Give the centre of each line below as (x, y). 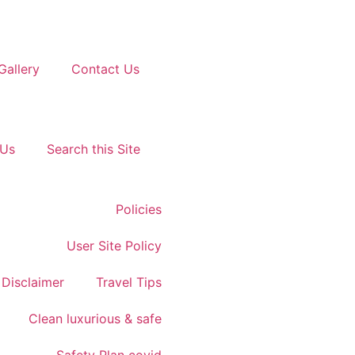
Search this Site (94, 149)
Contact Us (105, 69)
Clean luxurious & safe (95, 319)
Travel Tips (128, 282)
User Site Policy (114, 246)
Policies (138, 209)
